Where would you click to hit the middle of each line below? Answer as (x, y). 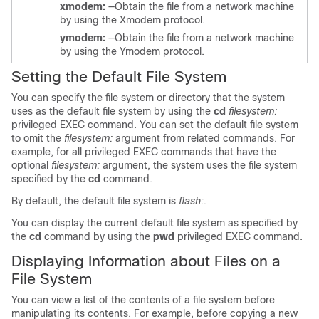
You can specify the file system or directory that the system (148, 98)
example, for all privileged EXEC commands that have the (144, 152)
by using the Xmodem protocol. (132, 20)
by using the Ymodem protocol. (132, 51)
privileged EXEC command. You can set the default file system (155, 125)
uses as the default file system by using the (113, 111)
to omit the (38, 138)
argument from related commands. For (204, 138)
